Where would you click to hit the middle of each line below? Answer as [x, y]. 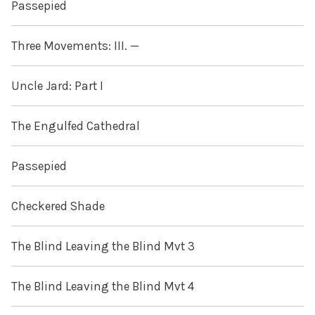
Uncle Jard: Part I [57, 86]
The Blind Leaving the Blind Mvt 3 [103, 246]
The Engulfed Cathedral [76, 126]
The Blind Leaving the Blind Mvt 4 [103, 287]
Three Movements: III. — [75, 46]
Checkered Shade [58, 206]
